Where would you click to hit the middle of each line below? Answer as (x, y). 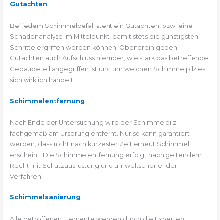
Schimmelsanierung (45, 197)
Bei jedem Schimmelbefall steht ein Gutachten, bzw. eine (101, 26)
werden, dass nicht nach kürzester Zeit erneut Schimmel (99, 144)
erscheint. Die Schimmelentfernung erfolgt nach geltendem (106, 155)
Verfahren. (26, 176)
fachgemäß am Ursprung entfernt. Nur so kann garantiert (99, 133)
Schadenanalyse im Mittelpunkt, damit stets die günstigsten (104, 37)
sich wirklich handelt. (42, 80)
